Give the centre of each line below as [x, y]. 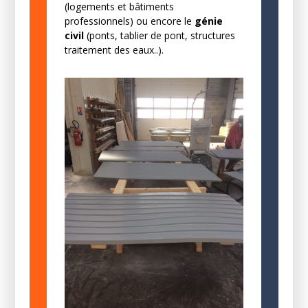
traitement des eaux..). [114, 50]
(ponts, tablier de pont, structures [159, 36]
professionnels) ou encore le [129, 21]
